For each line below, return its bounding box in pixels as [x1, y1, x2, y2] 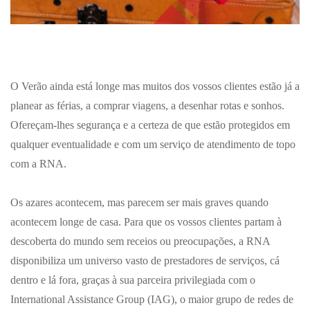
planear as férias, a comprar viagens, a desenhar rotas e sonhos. [10, 100, 284, 111]
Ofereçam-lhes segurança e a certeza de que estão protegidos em [10, 119, 290, 131]
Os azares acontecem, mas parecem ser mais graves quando [10, 197, 268, 208]
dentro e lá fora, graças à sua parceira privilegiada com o [10, 274, 255, 286]
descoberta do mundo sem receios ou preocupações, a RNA [10, 235, 270, 247]
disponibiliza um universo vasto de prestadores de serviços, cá [10, 255, 280, 266]
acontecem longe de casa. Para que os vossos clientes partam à [10, 216, 282, 228]
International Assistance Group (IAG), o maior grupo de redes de [10, 293, 293, 305]
